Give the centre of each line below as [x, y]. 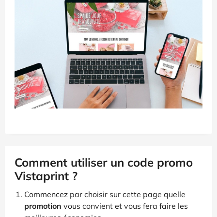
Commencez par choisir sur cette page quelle [105, 194]
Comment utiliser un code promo [104, 162]
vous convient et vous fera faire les [125, 206]
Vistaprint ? [46, 176]
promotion [43, 206]
